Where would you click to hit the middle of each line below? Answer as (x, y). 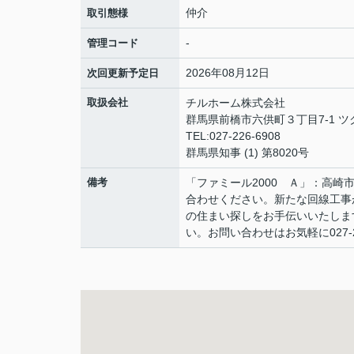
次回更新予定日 (123, 73)
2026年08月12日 (228, 73)
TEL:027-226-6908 (233, 136)
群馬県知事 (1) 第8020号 (247, 153)
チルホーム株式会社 (235, 103)
